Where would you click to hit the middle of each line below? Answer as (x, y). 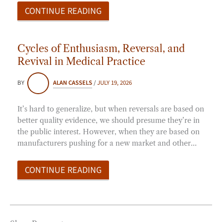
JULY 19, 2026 (114, 83)
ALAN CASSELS (73, 83)
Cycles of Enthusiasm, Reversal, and (101, 48)
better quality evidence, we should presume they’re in (109, 120)
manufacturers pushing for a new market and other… (107, 143)
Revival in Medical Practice (81, 61)
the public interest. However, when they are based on (109, 132)
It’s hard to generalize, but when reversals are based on (111, 109)
